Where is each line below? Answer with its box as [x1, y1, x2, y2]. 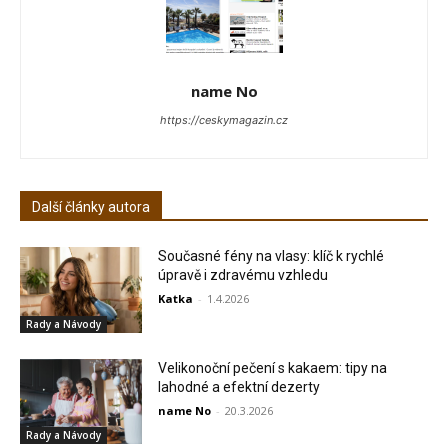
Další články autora [32, 199, 150, 216]
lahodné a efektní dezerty [158, 378, 321, 395]
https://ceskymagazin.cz [160, 113, 288, 128]
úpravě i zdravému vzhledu [158, 267, 329, 284]
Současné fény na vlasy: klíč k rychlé [158, 248, 385, 265]
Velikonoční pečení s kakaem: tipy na [158, 359, 388, 376]
